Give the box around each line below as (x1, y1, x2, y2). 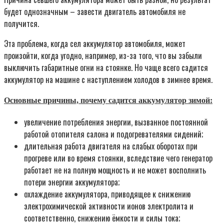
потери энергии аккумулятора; (24, 175, 119, 188)
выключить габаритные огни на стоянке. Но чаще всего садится (4, 61, 208, 74)
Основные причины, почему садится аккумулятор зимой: (4, 96, 212, 105)
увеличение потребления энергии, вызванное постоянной (24, 115, 208, 128)
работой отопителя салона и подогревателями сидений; (24, 127, 203, 140)
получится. (4, 17, 39, 30)
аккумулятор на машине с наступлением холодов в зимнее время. (4, 73, 212, 86)
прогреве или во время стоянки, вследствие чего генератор (24, 151, 212, 164)
